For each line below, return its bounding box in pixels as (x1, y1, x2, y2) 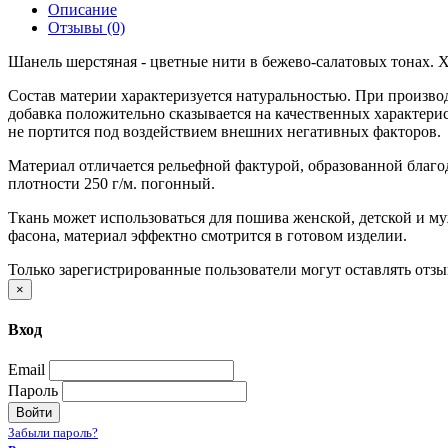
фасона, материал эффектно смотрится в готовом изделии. (8, 226, 407, 244)
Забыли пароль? (8, 425, 98, 441)
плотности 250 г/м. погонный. (8, 174, 215, 192)
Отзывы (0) (48, 18, 125, 36)
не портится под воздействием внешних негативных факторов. (8, 122, 441, 140)
